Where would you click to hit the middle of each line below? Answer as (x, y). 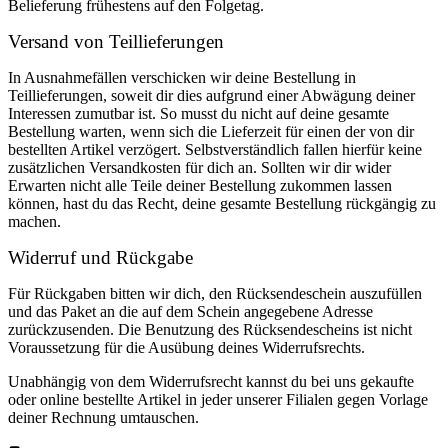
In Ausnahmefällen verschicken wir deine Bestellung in (182, 77)
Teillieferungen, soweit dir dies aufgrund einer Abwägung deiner (211, 95)
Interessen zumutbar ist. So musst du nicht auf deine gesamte (198, 113)
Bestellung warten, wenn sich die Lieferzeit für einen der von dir (211, 131)
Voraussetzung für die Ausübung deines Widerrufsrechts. (186, 347)
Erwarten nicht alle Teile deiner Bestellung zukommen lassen (200, 185)
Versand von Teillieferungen (116, 41)
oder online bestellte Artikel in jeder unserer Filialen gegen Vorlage (218, 399)
